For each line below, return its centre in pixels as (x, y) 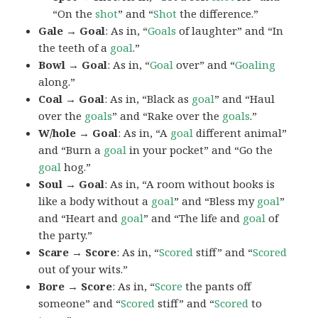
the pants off (217, 286)
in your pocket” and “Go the (200, 149)
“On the (74, 13)
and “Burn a (71, 149)
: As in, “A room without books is (190, 183)
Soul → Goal (72, 183)
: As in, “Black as (148, 98)
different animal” (240, 132)
